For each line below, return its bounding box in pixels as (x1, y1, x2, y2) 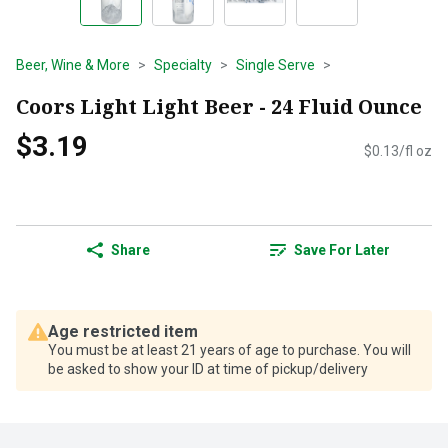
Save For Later (294, 242, 390, 259)
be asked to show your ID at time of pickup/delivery (48, 361, 368, 378)
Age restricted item (48, 322, 198, 342)
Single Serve (236, 57, 315, 73)
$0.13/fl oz (364, 143, 432, 160)
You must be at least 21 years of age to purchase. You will (48, 342, 411, 359)
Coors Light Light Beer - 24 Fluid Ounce (16, 92, 422, 120)
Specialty (154, 57, 212, 73)
